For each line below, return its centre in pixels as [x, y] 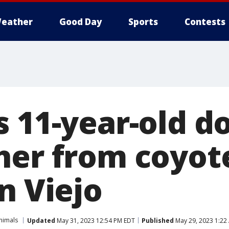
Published [158, 220]
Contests [205, 22]
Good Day [81, 22]
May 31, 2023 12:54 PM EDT [95, 220]
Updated [41, 220]
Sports [143, 22]
